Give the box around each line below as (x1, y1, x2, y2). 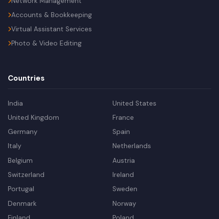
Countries (8, 73, 44, 84)
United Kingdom (8, 113, 59, 122)
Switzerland (8, 171, 44, 179)
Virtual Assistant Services (11, 25, 92, 34)
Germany (8, 128, 38, 136)
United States (112, 99, 156, 108)
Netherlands (112, 142, 151, 151)
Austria (112, 156, 135, 165)
